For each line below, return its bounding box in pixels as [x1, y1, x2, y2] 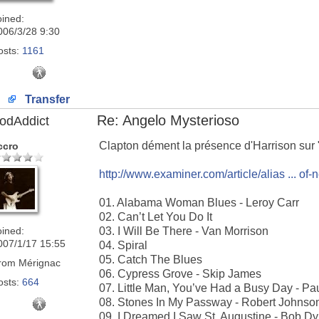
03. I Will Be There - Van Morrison [99, 225, 268, 237]
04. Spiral [99, 239, 147, 251]
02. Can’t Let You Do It [99, 211, 212, 223]
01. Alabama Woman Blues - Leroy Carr [99, 197, 299, 209]
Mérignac [16, 257, 61, 268]
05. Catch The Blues [99, 253, 202, 266]
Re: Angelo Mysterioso [97, 113, 239, 128]
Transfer [21, 93, 70, 105]
